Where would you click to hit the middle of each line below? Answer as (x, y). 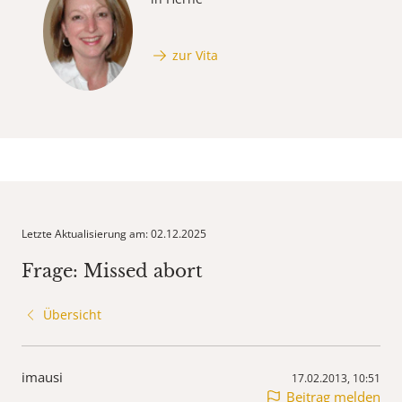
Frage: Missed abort (112, 271)
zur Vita (195, 55)
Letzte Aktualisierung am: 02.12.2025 (114, 234)
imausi (42, 377)
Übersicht (72, 315)
